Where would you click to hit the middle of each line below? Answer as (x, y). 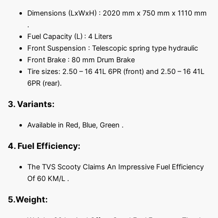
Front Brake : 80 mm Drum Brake (81, 60)
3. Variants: (31, 104)
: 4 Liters (98, 36)
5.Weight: (27, 199)
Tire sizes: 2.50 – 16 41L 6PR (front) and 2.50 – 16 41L (116, 71)
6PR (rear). (44, 83)
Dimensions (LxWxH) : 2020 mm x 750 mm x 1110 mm (117, 13)
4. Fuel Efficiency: (44, 145)
